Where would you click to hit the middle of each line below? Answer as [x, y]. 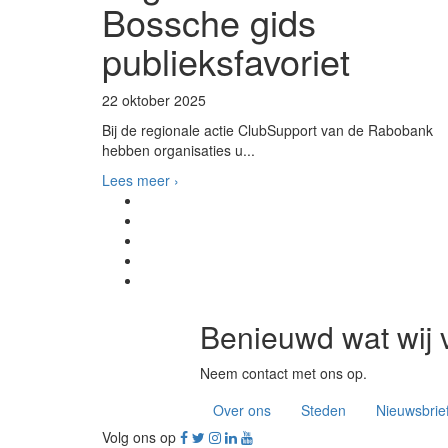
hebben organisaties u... [178, 150]
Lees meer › [140, 180]
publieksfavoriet [226, 60]
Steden [323, 410]
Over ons [241, 410]
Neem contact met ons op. [283, 373]
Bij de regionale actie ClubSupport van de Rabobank [267, 130]
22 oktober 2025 [154, 100]
